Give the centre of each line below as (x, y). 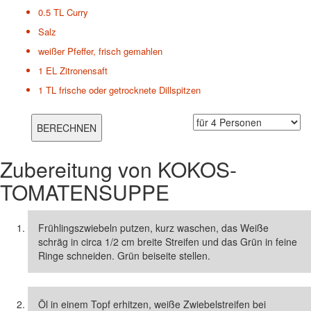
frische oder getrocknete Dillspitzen (130, 90)
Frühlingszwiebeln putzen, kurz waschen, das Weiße (153, 227)
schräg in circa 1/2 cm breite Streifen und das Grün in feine (168, 241)
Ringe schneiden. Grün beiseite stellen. (124, 255)
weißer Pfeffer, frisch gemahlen (100, 51)
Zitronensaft (84, 70)
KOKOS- (197, 169)
